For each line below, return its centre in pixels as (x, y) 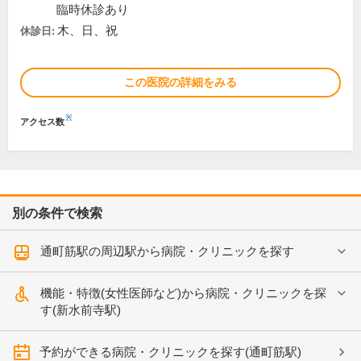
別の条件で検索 (57, 213)
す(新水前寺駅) (81, 310)
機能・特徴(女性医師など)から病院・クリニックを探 (183, 293)
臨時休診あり (93, 10)
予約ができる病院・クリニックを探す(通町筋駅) (170, 352)
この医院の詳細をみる (180, 82)
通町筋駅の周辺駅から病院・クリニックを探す (167, 251)
